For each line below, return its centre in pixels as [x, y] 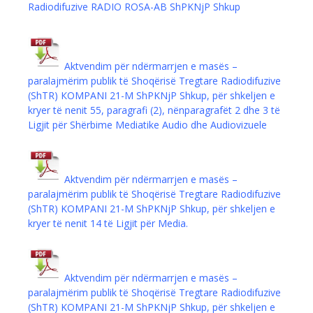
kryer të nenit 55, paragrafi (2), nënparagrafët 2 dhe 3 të [154, 110]
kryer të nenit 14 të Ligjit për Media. [108, 224]
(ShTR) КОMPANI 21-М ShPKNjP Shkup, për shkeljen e [152, 96]
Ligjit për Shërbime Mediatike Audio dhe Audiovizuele [147, 125]
